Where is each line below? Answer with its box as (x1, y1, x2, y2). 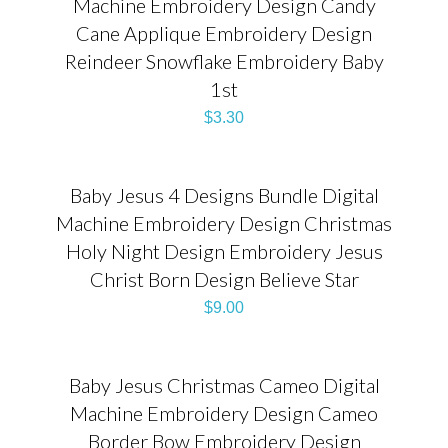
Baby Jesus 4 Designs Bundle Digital (69, 182, 379, 207)
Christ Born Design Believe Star (89, 266, 359, 291)
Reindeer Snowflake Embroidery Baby (64, 48, 384, 73)
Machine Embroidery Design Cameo (70, 400, 378, 425)
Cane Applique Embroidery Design (76, 20, 372, 45)
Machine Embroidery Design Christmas (56, 210, 392, 235)
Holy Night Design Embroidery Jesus (65, 238, 383, 263)
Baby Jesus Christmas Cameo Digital (68, 372, 380, 397)
